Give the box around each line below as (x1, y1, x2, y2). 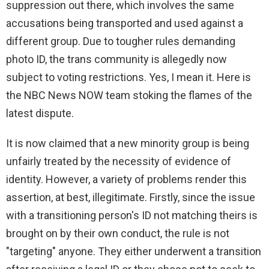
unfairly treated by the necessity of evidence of (6, 155, 231, 168)
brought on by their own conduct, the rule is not (6, 227, 229, 240)
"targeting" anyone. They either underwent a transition (6, 245, 261, 258)
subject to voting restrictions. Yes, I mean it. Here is (6, 71, 251, 84)
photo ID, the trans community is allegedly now (6, 53, 227, 66)
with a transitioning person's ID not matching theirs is (6, 209, 258, 222)
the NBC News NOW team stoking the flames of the (6, 89, 252, 102)
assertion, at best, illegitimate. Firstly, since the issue (6, 191, 255, 204)
